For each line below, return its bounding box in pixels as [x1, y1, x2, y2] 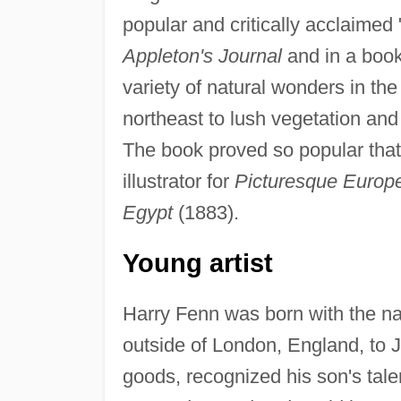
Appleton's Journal [122, 44, 282, 67]
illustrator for [122, 169, 235, 192]
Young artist [122, 248, 273, 277]
